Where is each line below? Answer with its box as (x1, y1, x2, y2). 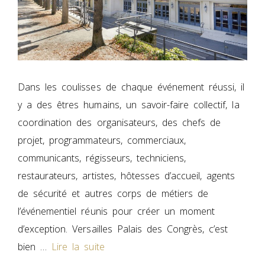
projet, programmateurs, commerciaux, (18, 133, 186, 147)
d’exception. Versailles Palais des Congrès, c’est (18, 222, 228, 235)
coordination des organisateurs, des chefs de (18, 115, 221, 129)
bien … (18, 240, 52, 253)
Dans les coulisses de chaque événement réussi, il (18, 80, 245, 93)
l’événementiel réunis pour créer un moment (18, 204, 215, 218)
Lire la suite (51, 240, 105, 253)
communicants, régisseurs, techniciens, (18, 151, 186, 164)
